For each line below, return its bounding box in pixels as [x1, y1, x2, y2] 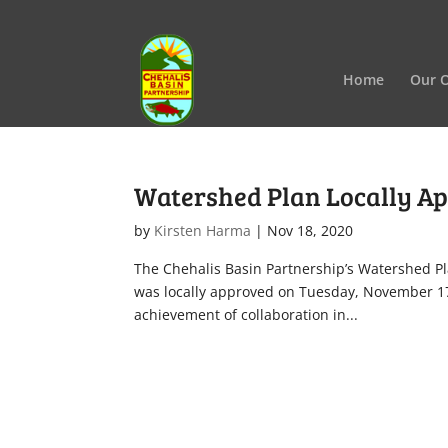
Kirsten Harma [154, 221, 252, 240]
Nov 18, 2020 [267, 221, 354, 240]
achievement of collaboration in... [134, 305, 359, 324]
